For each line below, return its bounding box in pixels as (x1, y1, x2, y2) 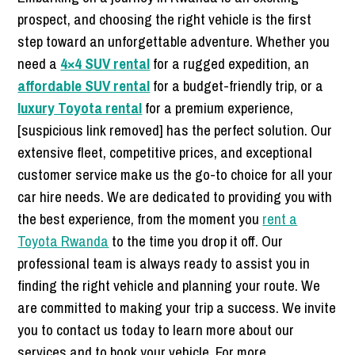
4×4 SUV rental (60, 52, 151, 74)
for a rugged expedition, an (150, 52, 310, 74)
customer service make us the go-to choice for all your (17, 163, 334, 185)
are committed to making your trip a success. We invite (17, 296, 337, 318)
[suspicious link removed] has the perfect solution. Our (17, 119, 333, 140)
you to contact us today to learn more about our (17, 319, 295, 340)
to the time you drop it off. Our (109, 230, 284, 251)
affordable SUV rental (17, 74, 151, 96)
